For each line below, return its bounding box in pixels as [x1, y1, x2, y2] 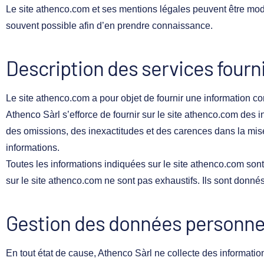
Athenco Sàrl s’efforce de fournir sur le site [6, 109, 184, 120]
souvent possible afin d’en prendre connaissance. [6, 20, 213, 31]
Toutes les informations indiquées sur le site [6, 159, 190, 169]
